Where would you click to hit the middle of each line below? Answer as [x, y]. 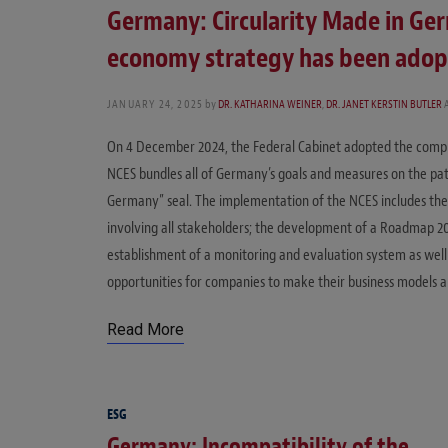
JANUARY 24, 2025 [155, 103]
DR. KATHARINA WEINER [270, 103]
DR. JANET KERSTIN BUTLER [384, 103]
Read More [145, 329]
